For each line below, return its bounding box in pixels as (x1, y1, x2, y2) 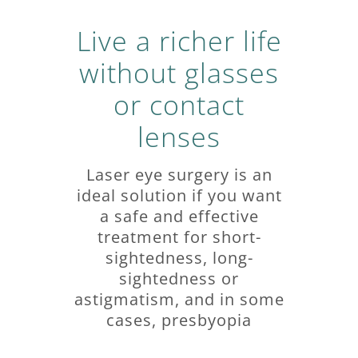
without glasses (79, 54, 279, 91)
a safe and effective (99, 205, 259, 227)
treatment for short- (97, 225, 261, 248)
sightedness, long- (105, 246, 253, 268)
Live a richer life (76, 22, 282, 59)
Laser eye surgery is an (86, 163, 272, 185)
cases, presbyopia (106, 308, 252, 331)
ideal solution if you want (76, 184, 282, 206)
